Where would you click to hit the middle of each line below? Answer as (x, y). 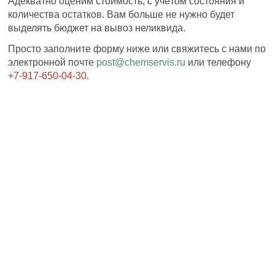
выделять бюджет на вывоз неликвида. (97, 28)
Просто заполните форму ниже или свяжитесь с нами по (137, 48)
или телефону (219, 62)
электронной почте (52, 62)
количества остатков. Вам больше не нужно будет (122, 14)
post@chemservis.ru (141, 62)
